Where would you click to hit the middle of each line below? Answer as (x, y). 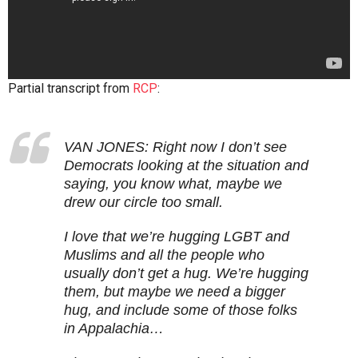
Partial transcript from (70, 89)
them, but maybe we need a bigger (175, 292)
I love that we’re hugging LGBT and (177, 237)
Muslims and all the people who (164, 255)
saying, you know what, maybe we (173, 184)
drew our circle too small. (143, 203)
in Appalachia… (114, 329)
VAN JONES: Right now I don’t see (175, 147)
